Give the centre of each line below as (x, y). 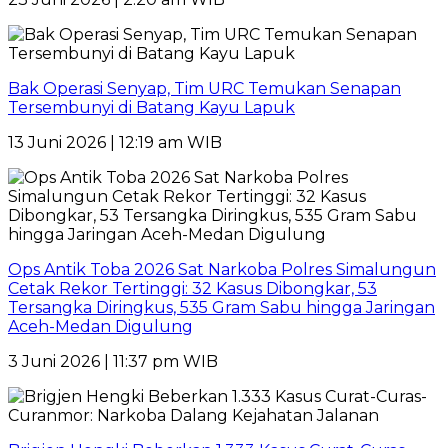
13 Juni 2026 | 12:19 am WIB (115, 142)
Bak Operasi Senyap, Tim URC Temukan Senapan (204, 88)
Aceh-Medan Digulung (100, 326)
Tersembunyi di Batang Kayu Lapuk (151, 107)
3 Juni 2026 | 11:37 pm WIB (113, 361)
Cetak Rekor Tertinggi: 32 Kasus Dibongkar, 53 (192, 288)
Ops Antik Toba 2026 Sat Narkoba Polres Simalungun (222, 269)
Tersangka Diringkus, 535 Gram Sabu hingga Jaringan (221, 307)
